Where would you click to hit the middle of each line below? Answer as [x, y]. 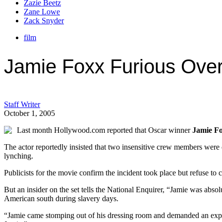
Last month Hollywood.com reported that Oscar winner [105, 130]
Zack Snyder [44, 21]
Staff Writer [22, 104]
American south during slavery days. [61, 198]
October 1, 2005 [29, 113]
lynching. [19, 156]
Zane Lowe [42, 12]
